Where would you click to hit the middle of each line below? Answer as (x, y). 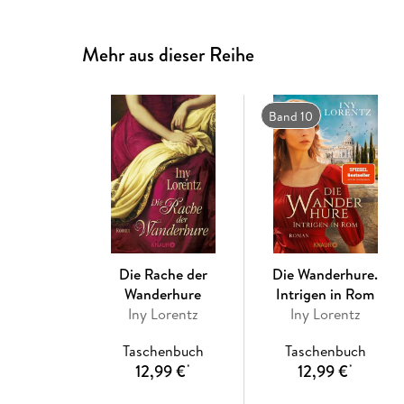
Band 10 (290, 116)
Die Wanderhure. (326, 274)
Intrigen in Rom (326, 294)
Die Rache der (163, 274)
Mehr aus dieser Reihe (169, 54)
